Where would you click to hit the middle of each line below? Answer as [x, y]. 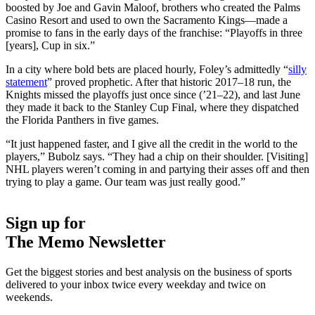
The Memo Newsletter [86, 242]
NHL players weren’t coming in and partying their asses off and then [157, 169]
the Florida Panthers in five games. [84, 120]
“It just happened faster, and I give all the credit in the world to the [152, 144]
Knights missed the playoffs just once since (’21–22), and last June [153, 95]
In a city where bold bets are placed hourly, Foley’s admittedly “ [147, 70]
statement [26, 82]
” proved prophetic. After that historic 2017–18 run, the [169, 82]
